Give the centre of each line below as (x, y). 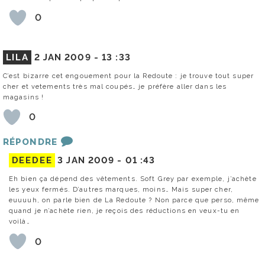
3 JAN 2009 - (91, 161)
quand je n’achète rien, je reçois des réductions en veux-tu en (125, 211)
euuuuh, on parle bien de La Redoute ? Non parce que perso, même (134, 200)
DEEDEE (32, 161)
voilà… (20, 222)
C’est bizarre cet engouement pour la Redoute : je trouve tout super (129, 75)
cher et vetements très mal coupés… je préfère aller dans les (115, 86)
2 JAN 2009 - (68, 57)
